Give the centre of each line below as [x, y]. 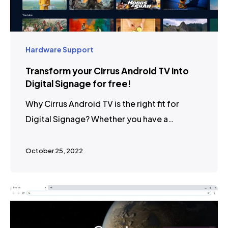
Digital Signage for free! [78, 83]
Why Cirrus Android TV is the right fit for [102, 103]
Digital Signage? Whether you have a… [99, 119]
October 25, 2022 [54, 150]
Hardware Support [60, 49]
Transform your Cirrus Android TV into [107, 70]
